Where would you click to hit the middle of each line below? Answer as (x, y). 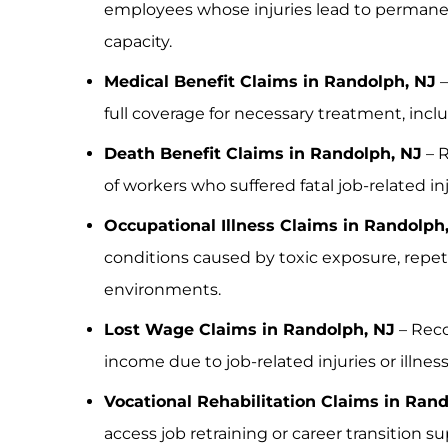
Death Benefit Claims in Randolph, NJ (263, 153)
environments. (162, 289)
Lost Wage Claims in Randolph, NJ (249, 329)
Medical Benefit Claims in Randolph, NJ (270, 81)
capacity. (138, 41)
